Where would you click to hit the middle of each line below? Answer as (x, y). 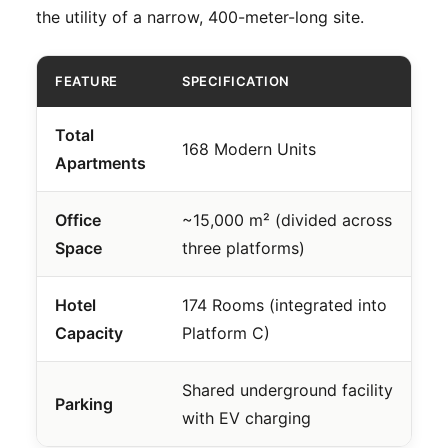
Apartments (100, 162)
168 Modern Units (249, 148)
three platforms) (243, 247)
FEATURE (86, 80)
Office (78, 219)
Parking (84, 403)
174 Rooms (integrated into (284, 304)
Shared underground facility (287, 389)
